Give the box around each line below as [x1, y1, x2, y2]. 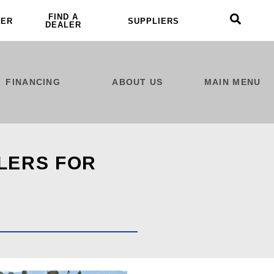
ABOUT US [112, 76, 163, 87]
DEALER [45, 20, 81, 29]
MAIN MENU [204, 77, 261, 87]
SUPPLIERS [127, 16, 179, 26]
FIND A [48, 12, 78, 21]
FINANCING [6, 76, 61, 87]
